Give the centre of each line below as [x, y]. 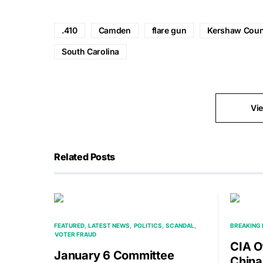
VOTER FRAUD [76, 235]
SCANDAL [180, 226]
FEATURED [69, 226]
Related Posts [85, 157]
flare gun [169, 31]
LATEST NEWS [109, 226]
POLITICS [148, 226]
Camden [114, 31]
